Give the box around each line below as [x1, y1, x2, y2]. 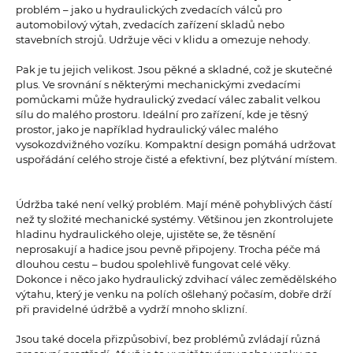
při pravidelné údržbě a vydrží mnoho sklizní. [16, 303, 252, 316]
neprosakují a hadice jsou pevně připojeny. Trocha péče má [16, 243, 321, 256]
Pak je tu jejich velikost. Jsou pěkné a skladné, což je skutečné [16, 63, 333, 76]
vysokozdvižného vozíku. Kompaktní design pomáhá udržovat [16, 138, 336, 151]
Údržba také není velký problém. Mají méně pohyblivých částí [16, 198, 333, 211]
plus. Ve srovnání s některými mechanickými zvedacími [16, 78, 301, 91]
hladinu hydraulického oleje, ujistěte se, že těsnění [16, 228, 276, 241]
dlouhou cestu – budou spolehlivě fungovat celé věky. [16, 258, 291, 271]
